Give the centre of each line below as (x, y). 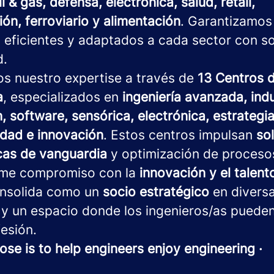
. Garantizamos (226, 21)
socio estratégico (156, 192)
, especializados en (63, 97)
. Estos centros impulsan (180, 135)
